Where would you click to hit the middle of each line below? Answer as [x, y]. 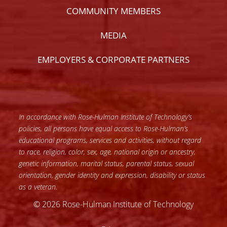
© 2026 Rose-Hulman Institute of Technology [113, 204]
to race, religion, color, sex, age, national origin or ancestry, [107, 152]
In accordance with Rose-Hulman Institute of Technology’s [106, 117]
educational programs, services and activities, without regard [110, 140]
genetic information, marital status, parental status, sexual [107, 164]
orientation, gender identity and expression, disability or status [112, 175]
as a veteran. [38, 187]
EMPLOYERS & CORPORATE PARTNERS [113, 60]
